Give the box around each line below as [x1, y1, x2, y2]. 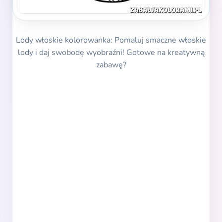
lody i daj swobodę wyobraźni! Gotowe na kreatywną [17, 47, 205, 58]
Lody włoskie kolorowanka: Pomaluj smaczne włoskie [16, 35, 206, 46]
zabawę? [96, 59, 126, 71]
